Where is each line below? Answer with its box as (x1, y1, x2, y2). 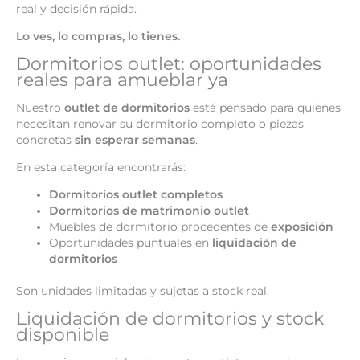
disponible (16, 322, 109, 346)
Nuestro (16, 101, 64, 115)
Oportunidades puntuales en (49, 235, 213, 249)
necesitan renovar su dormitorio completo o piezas (16, 117, 304, 131)
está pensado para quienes (190, 101, 341, 115)
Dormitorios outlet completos (49, 187, 223, 201)
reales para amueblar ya (16, 67, 228, 91)
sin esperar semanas (75, 133, 195, 147)
